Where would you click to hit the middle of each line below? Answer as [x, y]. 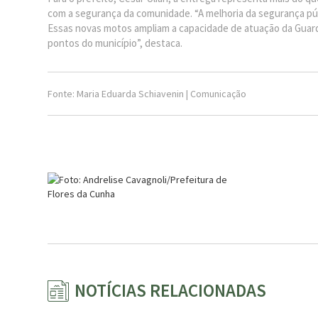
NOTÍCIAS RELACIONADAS [170, 291]
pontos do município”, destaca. [115, 43]
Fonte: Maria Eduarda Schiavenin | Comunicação [147, 93]
